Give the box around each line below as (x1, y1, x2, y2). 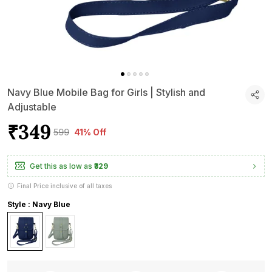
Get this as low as (30, 161, 92, 171)
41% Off (74, 127, 106, 137)
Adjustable (7, 101, 56, 113)
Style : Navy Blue (7, 200, 70, 209)
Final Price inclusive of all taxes (17, 182, 112, 189)
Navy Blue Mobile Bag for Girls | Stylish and (7, 86, 205, 98)
